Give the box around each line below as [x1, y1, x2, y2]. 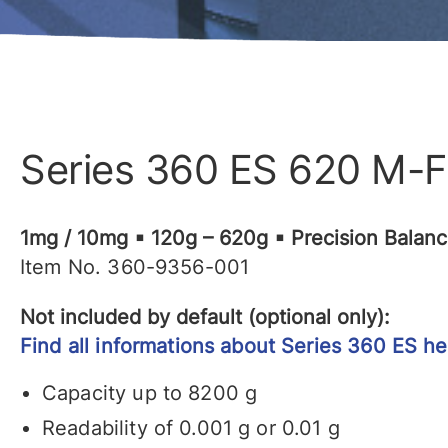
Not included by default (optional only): [20, 305, 390, 330]
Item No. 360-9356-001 [20, 255, 250, 280]
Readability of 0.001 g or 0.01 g [42, 416, 340, 441]
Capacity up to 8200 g [42, 381, 258, 406]
